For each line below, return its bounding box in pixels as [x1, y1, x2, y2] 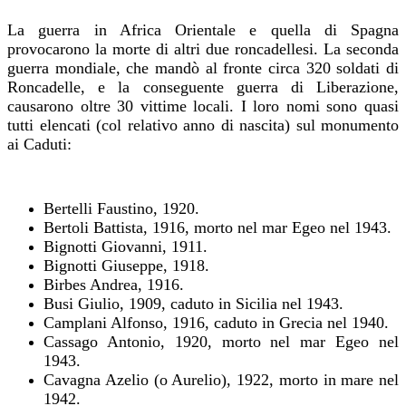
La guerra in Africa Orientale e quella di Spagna [7, 20, 399, 39]
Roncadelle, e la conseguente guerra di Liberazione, [7, 77, 399, 96]
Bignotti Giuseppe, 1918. [43, 256, 209, 275]
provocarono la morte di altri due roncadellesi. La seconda [7, 39, 399, 58]
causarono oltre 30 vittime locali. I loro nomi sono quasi [7, 96, 399, 115]
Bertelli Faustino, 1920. [43, 198, 199, 217]
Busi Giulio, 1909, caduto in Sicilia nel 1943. [43, 294, 343, 313]
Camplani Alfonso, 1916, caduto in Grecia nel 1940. [43, 313, 389, 332]
